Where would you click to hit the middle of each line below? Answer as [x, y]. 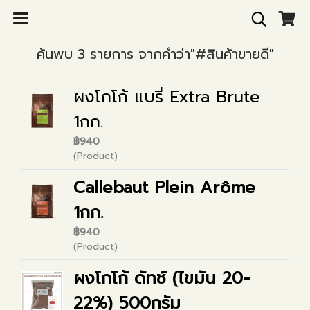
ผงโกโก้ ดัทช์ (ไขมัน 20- [162, 278]
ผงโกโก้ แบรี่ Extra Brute [167, 97]
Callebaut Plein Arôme [164, 188]
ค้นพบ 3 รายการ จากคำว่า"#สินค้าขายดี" [155, 54]
